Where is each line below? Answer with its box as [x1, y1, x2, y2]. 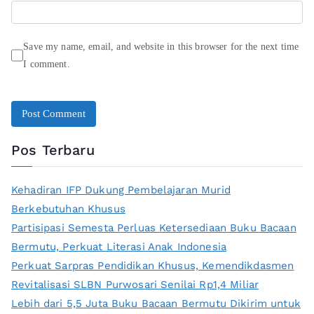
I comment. [23, 59, 70, 70]
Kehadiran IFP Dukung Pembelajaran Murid [11, 184, 231, 197]
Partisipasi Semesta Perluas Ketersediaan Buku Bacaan [11, 221, 296, 235]
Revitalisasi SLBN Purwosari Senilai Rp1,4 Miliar [11, 278, 259, 292]
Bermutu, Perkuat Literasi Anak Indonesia [11, 240, 226, 254]
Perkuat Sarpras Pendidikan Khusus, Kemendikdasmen [11, 259, 294, 273]
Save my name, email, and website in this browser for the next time [23, 41, 299, 53]
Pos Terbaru [11, 142, 95, 159]
